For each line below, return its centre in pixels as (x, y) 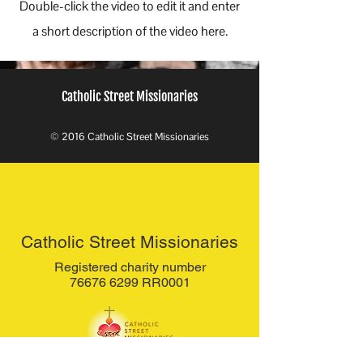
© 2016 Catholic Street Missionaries (130, 137)
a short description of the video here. (130, 31)
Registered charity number (130, 267)
